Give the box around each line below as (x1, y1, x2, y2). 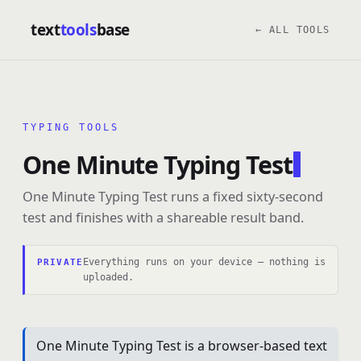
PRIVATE (37, 256, 83, 268)
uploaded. (82, 271, 134, 283)
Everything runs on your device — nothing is (82, 255, 326, 268)
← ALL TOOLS (255, 24, 330, 35)
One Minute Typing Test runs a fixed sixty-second (23, 187, 323, 205)
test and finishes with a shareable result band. (23, 208, 304, 226)
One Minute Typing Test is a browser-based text (35, 337, 327, 355)
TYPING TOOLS (23, 121, 119, 133)
